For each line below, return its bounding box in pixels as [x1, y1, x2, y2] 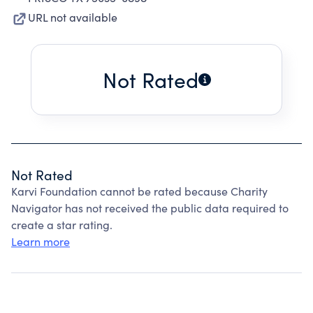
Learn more [11, 234, 70, 249]
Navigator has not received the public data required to [11, 201, 289, 215]
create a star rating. [11, 217, 112, 232]
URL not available [28, 10, 117, 24]
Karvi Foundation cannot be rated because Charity [11, 184, 268, 198]
